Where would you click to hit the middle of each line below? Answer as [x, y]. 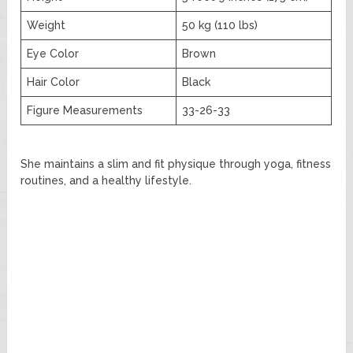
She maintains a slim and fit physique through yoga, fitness [176, 163]
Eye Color [53, 53]
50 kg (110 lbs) [220, 25]
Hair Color [54, 82]
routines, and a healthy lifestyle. [106, 180]
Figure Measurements [85, 110]
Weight [46, 25]
